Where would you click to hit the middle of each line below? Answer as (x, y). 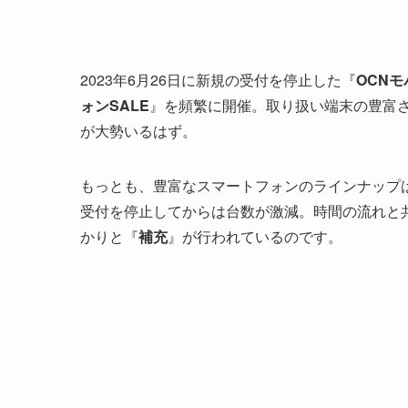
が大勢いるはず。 (138, 131)
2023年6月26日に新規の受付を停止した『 (218, 80)
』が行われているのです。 (255, 237)
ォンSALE (115, 106)
